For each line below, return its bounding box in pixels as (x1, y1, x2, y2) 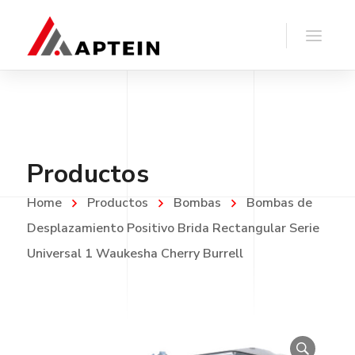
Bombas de (246, 194, 312, 212)
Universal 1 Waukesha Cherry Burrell (26, 245, 243, 262)
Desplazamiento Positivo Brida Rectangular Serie (26, 219, 319, 237)
